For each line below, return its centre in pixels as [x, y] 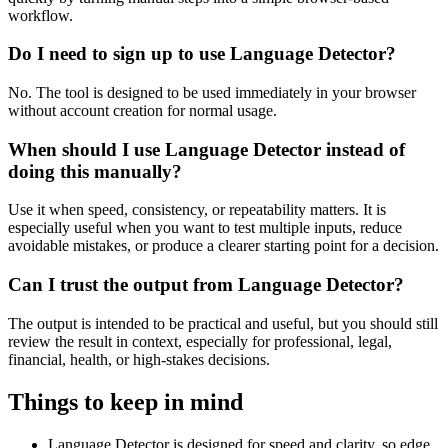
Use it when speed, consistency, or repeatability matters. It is [197, 210]
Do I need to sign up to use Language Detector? [202, 54]
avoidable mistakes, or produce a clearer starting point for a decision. [223, 246]
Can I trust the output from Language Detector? [206, 285]
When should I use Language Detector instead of [206, 149]
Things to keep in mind [125, 401]
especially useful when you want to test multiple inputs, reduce [205, 228]
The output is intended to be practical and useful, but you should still [223, 323]
